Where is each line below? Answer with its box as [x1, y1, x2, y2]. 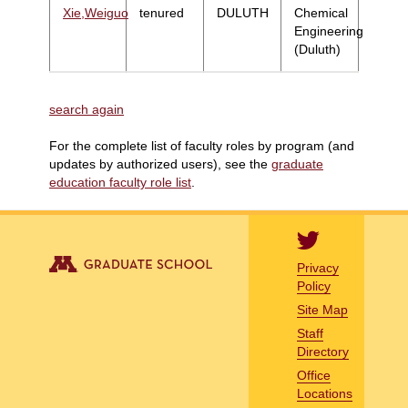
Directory [296, 344, 349, 359]
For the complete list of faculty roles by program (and [49, 138, 354, 153]
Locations [296, 386, 352, 401]
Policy [296, 279, 331, 293]
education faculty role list [49, 175, 191, 189]
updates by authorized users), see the [49, 157, 271, 171]
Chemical [294, 5, 348, 20]
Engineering [294, 23, 363, 38]
